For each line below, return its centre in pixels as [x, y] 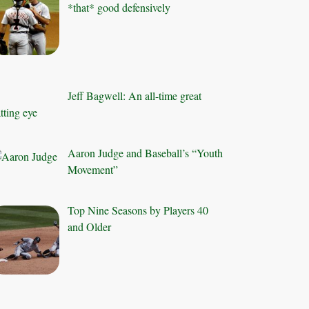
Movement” [93, 169]
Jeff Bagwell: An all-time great [135, 95]
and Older [90, 226]
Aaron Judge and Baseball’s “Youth [146, 152]
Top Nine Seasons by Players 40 [138, 210]
